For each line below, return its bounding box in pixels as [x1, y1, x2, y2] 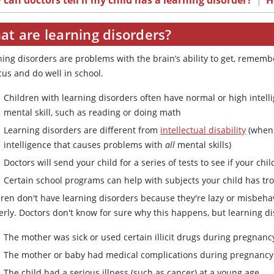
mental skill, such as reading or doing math [4, 106, 182, 119]
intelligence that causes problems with [4, 139, 166, 151]
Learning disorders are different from [4, 124, 161, 136]
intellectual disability [160, 124, 246, 136]
